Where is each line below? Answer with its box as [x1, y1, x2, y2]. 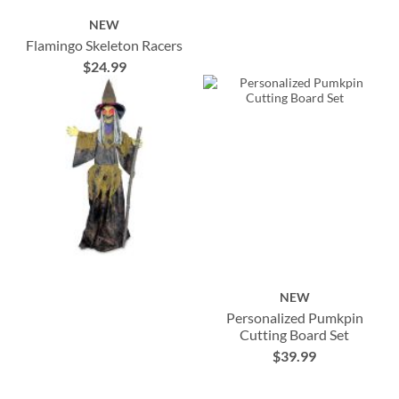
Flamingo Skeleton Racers [26, 36, 183, 53]
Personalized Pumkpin [225, 309, 363, 327]
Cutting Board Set [240, 326, 350, 344]
